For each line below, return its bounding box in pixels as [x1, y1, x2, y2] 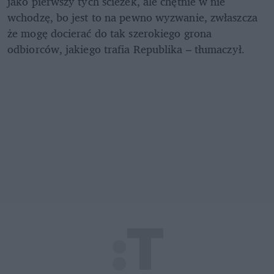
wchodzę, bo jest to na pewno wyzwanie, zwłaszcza [7, 7, 257, 26]
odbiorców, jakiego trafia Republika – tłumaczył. [7, 39, 245, 58]
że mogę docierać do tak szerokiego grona [7, 23, 212, 42]
